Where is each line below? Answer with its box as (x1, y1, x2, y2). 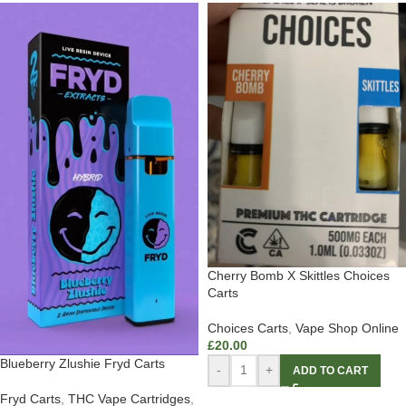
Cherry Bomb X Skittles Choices (208, 267, 390, 283)
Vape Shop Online (295, 320, 399, 335)
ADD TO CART (293, 363, 368, 377)
